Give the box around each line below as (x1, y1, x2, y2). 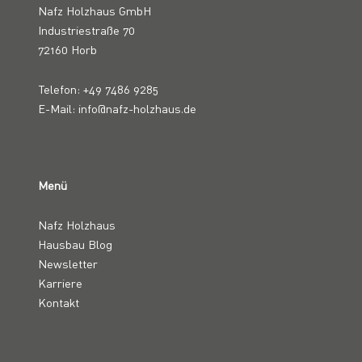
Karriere (38, 276, 82, 291)
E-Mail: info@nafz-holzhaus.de (38, 102, 196, 116)
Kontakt (38, 296, 79, 310)
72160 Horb (38, 42, 97, 57)
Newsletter (38, 257, 98, 271)
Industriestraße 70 (38, 23, 135, 37)
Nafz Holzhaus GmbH (38, 3, 151, 18)
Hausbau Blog (38, 238, 112, 252)
